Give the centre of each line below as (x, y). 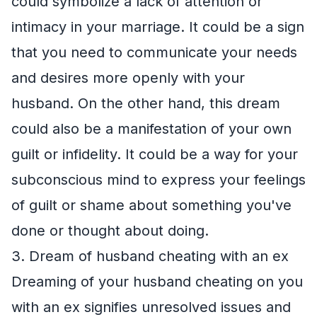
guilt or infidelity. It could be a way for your (155, 154)
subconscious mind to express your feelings (158, 180)
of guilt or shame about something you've (151, 205)
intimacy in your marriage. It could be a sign (158, 27)
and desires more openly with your (128, 78)
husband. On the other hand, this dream (146, 103)
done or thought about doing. (110, 231)
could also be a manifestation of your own (151, 129)
